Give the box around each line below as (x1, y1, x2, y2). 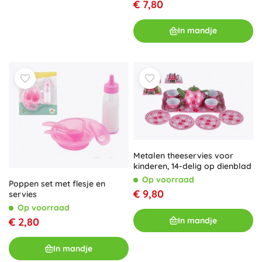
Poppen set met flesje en (9, 178, 105, 189)
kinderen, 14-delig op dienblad (133, 161, 251, 172)
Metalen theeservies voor (133, 150, 233, 161)
